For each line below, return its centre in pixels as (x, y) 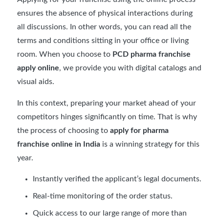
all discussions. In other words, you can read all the (104, 27)
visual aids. (36, 81)
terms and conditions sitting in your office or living (103, 40)
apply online (38, 68)
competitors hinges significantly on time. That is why (107, 117)
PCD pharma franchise (152, 54)
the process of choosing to (64, 130)
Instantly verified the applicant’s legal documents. (117, 179)
